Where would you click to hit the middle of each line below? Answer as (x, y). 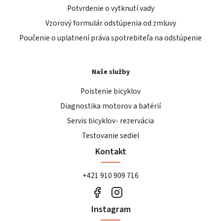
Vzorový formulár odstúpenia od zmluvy (110, 23)
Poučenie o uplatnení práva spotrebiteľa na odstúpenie (110, 38)
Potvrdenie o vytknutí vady (110, 8)
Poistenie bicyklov (110, 92)
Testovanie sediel (110, 136)
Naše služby (110, 72)
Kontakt (110, 152)
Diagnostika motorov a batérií (110, 106)
